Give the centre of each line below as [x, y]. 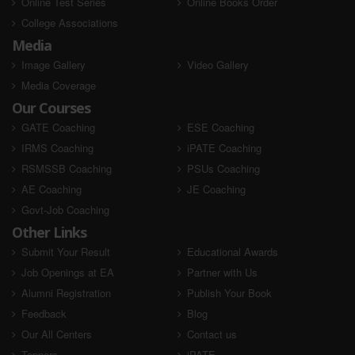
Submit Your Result [66, 251]
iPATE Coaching [224, 147]
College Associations [70, 22]
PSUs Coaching [223, 168]
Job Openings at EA [68, 272]
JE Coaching [216, 189]
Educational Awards [232, 251]
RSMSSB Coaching [67, 168]
